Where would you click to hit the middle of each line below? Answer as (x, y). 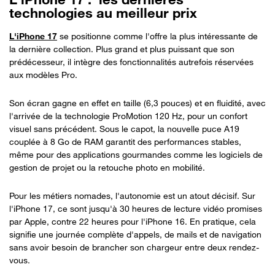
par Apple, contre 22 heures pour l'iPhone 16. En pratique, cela (133, 221)
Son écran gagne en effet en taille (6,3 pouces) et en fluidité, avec (137, 103)
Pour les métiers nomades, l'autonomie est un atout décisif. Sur (132, 195)
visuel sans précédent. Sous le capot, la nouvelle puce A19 (124, 128)
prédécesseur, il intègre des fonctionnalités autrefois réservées (131, 61)
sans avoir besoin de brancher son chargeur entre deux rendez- (134, 247)
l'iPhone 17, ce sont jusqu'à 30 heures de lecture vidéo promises (136, 208)
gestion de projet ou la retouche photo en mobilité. (108, 167)
